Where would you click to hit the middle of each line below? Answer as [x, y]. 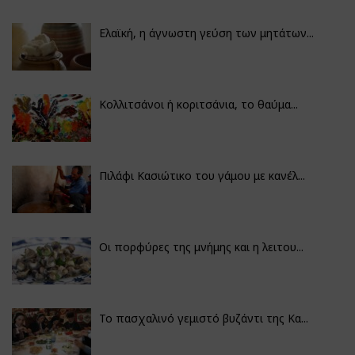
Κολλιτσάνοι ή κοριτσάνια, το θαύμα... [198, 104]
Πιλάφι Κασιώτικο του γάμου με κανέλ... [202, 175]
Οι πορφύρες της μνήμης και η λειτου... [201, 246]
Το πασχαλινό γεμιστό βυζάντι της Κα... [204, 318]
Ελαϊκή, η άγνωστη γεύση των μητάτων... [206, 32]
